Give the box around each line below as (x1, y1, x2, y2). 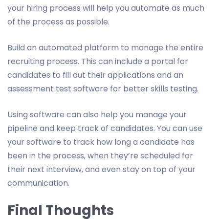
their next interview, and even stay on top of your (7, 163, 196, 175)
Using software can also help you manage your (7, 109, 187, 120)
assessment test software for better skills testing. (7, 83, 198, 94)
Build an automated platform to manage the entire (7, 42, 203, 53)
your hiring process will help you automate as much (7, 2, 204, 14)
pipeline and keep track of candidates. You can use (7, 122, 202, 134)
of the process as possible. (7, 16, 109, 27)
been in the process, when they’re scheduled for (7, 150, 193, 161)
